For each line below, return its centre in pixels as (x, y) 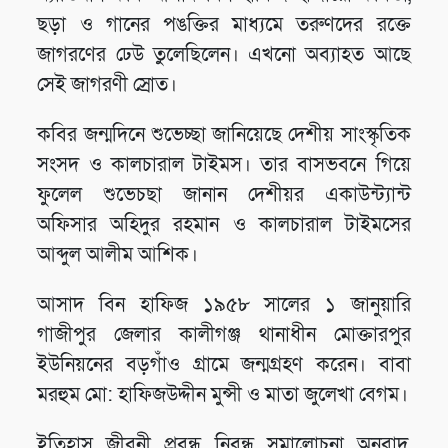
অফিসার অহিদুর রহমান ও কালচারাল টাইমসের (224, 225)
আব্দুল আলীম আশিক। (118, 255)
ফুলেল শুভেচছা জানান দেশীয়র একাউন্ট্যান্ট (224, 195)
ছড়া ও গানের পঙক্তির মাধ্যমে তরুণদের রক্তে (224, 25)
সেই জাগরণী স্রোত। (107, 85)
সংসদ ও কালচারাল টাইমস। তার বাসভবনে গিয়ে (224, 165)
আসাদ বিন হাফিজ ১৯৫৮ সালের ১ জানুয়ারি (224, 305)
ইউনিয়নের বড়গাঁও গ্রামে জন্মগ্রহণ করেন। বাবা (224, 365)
